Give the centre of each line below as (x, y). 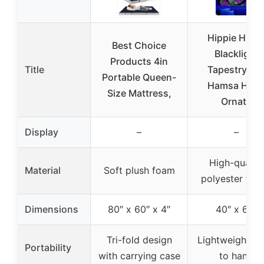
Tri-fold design (139, 240)
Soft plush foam (139, 170)
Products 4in (139, 61)
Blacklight (236, 53)
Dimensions (52, 209)
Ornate (236, 101)
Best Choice (139, 45)
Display (42, 132)
